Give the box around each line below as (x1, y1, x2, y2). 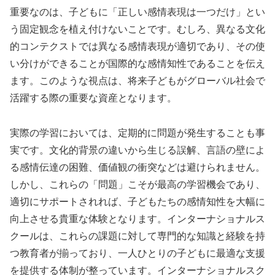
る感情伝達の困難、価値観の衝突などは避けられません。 (10, 161, 265, 172)
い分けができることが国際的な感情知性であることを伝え (10, 58, 265, 69)
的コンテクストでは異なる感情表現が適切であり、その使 (10, 41, 265, 52)
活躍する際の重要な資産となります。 (10, 93, 177, 104)
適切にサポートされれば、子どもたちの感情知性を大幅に (10, 196, 265, 207)
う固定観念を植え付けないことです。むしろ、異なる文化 (10, 24, 265, 35)
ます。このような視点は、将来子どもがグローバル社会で (10, 76, 265, 87)
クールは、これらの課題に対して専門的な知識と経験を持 (10, 230, 265, 241)
